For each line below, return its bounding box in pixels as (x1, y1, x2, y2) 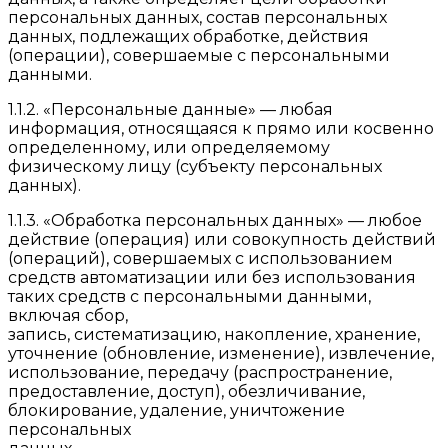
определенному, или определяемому (8, 138, 330, 158)
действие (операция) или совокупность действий (8, 230, 436, 250)
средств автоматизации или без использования (8, 268, 416, 288)
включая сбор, (8, 306, 128, 326)
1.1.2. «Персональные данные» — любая (8, 100, 333, 120)
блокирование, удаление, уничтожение (8, 401, 345, 421)
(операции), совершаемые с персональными (8, 46, 390, 66)
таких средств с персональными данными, (8, 287, 371, 307)
